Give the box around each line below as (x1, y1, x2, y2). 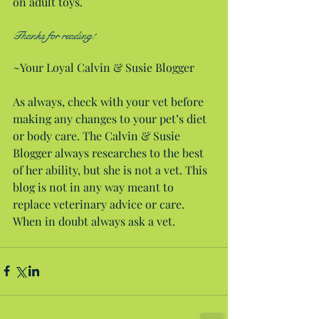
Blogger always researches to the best (13, 145, 206, 160)
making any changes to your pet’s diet (13, 110, 209, 126)
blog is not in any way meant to (13, 179, 177, 194)
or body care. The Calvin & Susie (13, 127, 183, 143)
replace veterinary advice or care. (13, 196, 187, 211)
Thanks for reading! (13, 27, 95, 43)
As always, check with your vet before (13, 93, 206, 109)
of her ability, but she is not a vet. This (13, 162, 210, 177)
